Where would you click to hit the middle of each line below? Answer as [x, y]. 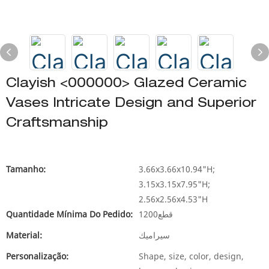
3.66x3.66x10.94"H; [177, 169]
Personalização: [37, 256]
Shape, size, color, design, [191, 256]
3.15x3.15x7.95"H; [174, 184]
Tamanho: [26, 169]
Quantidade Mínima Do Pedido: [69, 214]
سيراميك [154, 235]
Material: [24, 235]
